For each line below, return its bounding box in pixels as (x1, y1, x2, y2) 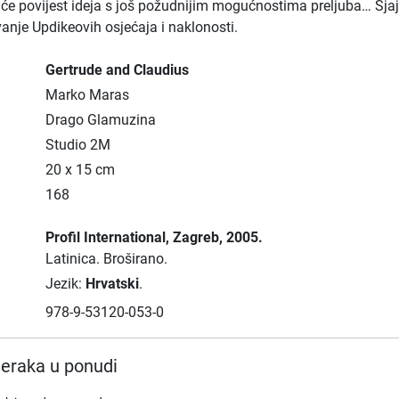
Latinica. (45, 250, 103, 267)
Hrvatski (85, 275, 139, 292)
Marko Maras (45, 86, 129, 103)
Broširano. (102, 250, 167, 267)
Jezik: (45, 275, 85, 292)
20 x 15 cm (45, 161, 115, 178)
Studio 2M (45, 136, 110, 153)
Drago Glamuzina (45, 111, 156, 128)
